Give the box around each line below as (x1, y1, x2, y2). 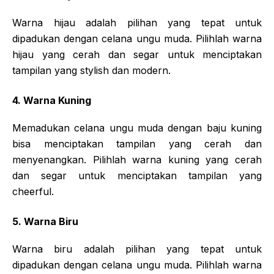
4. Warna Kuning (12, 94, 91, 106)
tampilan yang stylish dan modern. (12, 64, 171, 76)
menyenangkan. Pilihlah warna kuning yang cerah (12, 153, 262, 166)
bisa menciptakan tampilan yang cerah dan (12, 137, 262, 150)
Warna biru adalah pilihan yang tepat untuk (12, 242, 262, 255)
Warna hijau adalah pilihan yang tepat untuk (12, 16, 262, 29)
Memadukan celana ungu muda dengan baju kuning (12, 121, 262, 134)
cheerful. (12, 185, 54, 198)
